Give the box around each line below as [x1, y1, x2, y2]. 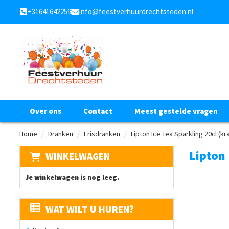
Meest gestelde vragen [134, 106, 218, 117]
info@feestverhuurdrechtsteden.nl [79, 7, 193, 16]
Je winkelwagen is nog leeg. [25, 173, 119, 182]
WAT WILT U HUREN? [45, 203, 134, 216]
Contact [83, 106, 112, 117]
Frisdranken [84, 129, 120, 139]
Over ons [30, 106, 61, 117]
